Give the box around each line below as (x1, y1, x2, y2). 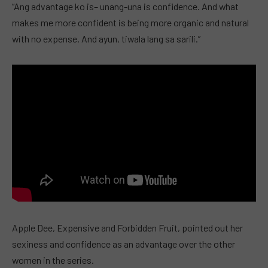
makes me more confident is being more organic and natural (12, 16, 249, 28)
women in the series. (12, 254, 94, 266)
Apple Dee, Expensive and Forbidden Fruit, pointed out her (12, 221, 243, 233)
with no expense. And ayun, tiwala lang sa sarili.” (12, 32, 200, 44)
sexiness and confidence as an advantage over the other (12, 237, 235, 249)
